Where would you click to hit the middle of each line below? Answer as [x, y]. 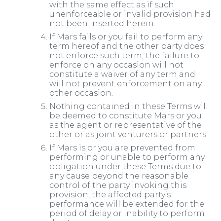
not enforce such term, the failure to [124, 56]
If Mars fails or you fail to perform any [126, 37]
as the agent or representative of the [126, 125]
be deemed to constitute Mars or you [126, 116]
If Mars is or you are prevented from [122, 148]
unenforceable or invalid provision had [130, 14]
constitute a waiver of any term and [122, 74]
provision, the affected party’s [110, 195]
